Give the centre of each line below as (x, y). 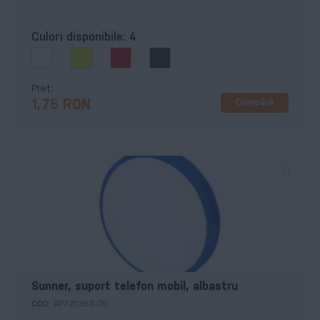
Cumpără (255, 103)
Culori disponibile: (80, 37)
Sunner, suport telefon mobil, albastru (135, 286)
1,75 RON (61, 105)
